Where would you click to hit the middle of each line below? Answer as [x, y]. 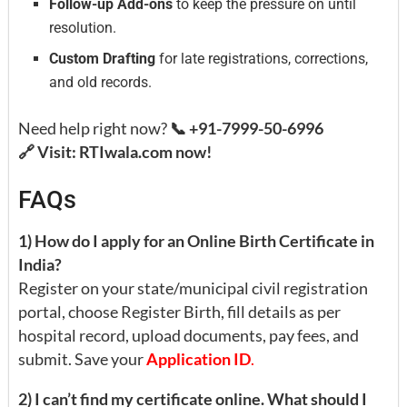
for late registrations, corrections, [262, 58]
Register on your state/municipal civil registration [193, 288]
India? [40, 265]
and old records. [101, 82]
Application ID [199, 359]
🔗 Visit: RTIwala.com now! [115, 151]
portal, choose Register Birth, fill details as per [179, 312]
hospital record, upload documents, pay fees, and [189, 336]
